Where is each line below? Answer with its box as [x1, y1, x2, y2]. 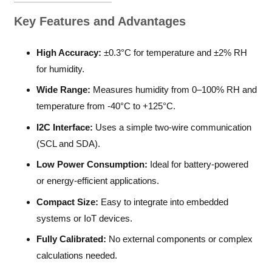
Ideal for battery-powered [148, 159, 248, 170]
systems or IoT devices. [36, 212, 132, 223]
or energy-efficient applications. [36, 175, 159, 186]
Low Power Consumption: [36, 159, 148, 170]
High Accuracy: [36, 47, 101, 58]
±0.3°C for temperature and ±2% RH [101, 47, 247, 58]
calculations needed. [36, 250, 117, 261]
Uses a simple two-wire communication [93, 121, 251, 132]
